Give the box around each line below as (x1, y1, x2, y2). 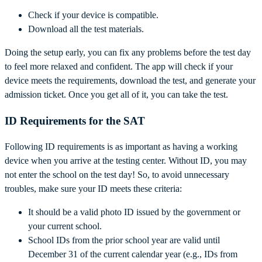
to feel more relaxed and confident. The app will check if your (5, 61, 233, 71)
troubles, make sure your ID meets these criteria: (5, 184, 182, 194)
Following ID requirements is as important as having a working (5, 142, 237, 152)
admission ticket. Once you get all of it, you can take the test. (5, 89, 230, 99)
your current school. (28, 221, 102, 232)
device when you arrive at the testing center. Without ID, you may (5, 156, 247, 166)
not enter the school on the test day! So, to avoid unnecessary (5, 170, 229, 180)
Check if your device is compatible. (28, 9, 158, 20)
